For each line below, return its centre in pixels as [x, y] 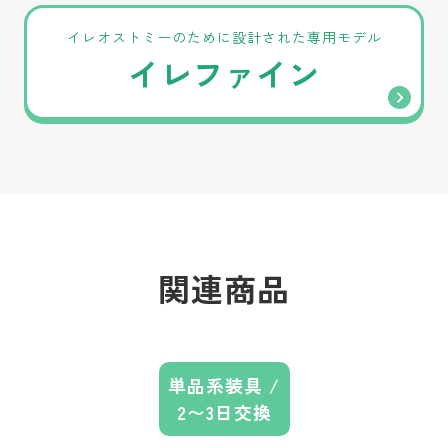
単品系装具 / [224, 385]
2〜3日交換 [224, 412]
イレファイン [224, 73]
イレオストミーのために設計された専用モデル [224, 37]
